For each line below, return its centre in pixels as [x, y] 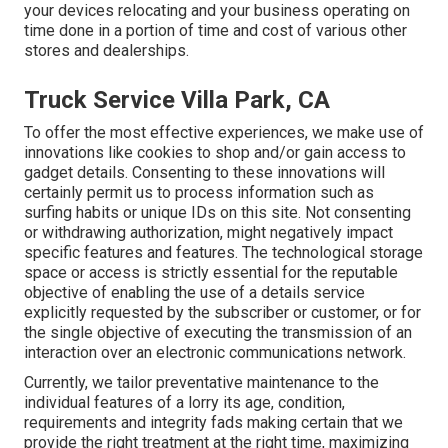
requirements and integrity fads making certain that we [213, 423]
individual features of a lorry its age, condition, [184, 403]
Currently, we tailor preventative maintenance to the [201, 383]
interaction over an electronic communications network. [215, 353]
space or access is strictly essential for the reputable [211, 273]
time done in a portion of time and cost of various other [215, 31]
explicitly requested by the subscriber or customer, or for [222, 313]
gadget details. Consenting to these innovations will [204, 173]
